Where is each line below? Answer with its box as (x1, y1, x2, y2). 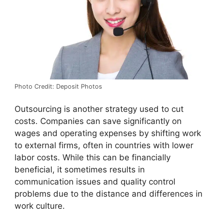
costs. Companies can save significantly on (15, 116, 182, 126)
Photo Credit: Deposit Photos (15, 82, 102, 90)
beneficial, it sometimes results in (15, 165, 145, 175)
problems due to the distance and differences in (15, 189, 202, 199)
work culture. (15, 201, 65, 211)
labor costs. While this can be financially (15, 153, 170, 163)
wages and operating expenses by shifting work (15, 128, 201, 139)
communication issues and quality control (15, 177, 175, 187)
